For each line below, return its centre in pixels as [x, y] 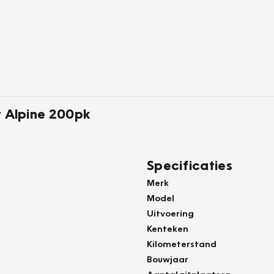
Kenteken [168, 228]
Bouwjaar [168, 259]
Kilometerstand [182, 243]
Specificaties [190, 165]
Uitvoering [170, 213]
